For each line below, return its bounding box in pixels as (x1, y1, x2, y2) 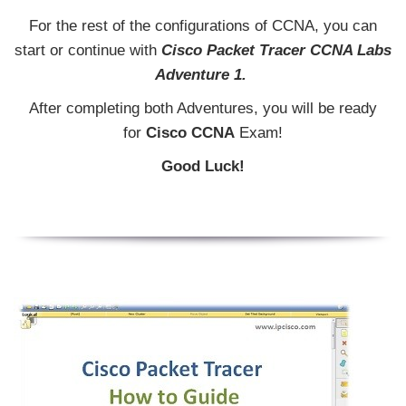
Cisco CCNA (146, 124, 235, 142)
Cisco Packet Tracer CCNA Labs (161, 41, 391, 59)
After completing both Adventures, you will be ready (29, 100, 377, 118)
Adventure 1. (155, 65, 251, 83)
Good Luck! (161, 158, 245, 176)
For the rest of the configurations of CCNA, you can (29, 16, 377, 34)
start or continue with (14, 41, 161, 59)
